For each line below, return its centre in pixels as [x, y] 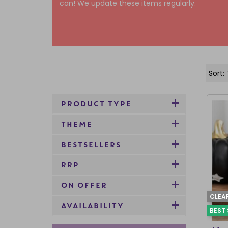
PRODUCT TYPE [96, 104]
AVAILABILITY [92, 206]
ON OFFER [84, 186]
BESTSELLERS [91, 145]
